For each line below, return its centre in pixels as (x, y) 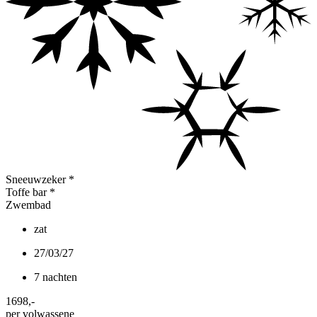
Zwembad (28, 204)
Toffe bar (26, 192)
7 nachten (56, 277)
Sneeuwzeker (36, 179)
